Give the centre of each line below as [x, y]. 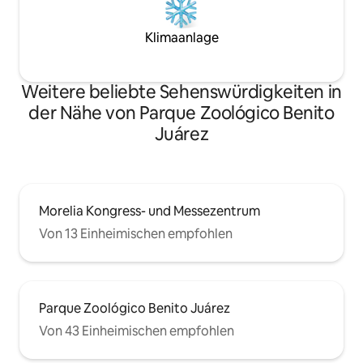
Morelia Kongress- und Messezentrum [149, 211]
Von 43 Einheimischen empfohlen [137, 331]
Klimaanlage [181, 38]
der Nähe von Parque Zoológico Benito [181, 113]
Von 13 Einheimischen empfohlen [136, 234]
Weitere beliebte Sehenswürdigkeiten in [181, 92]
